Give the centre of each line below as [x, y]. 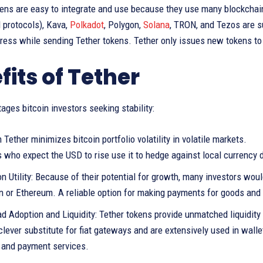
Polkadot [87, 25]
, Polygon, [124, 25]
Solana [156, 25]
